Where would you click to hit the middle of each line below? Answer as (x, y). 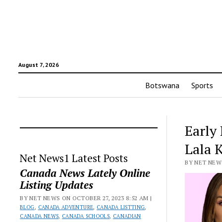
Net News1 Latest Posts (74, 158)
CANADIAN (127, 216)
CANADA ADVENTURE (66, 207)
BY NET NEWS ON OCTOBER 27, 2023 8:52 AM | (86, 198)
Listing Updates (57, 185)
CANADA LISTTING (121, 207)
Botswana (162, 85)
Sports (202, 85)
